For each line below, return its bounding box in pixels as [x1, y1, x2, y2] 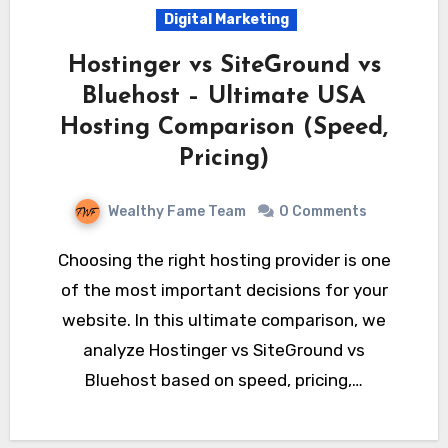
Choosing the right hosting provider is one [57, 249, 69, 270]
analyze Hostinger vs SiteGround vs [83, 339, 365, 360]
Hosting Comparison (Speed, [60, 115, 388, 140]
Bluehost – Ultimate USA [82, 84, 366, 109]
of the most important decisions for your [60, 279, 388, 300]
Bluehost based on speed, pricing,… [85, 369, 363, 390]
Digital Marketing [163, 10, 289, 28]
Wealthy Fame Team [107, 202, 249, 220]
